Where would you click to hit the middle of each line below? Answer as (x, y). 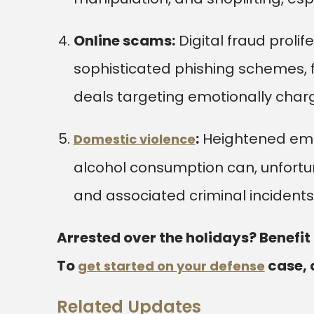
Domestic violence (134, 139)
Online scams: (124, 41)
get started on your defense (171, 266)
